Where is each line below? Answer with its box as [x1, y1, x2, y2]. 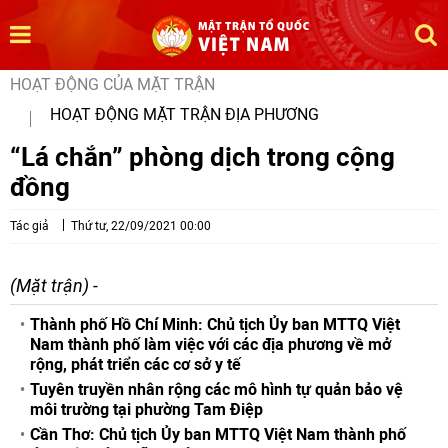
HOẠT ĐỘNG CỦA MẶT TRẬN [10, 75, 215, 94]
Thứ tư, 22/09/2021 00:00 [71, 219, 211, 233]
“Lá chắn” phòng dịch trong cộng [10, 141, 395, 172]
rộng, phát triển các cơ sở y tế [30, 355, 241, 374]
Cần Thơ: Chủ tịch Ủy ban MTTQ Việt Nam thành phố [30, 425, 406, 444]
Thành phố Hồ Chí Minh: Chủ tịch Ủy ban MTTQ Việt [30, 315, 400, 334]
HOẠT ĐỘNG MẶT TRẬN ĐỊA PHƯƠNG [50, 105, 319, 124]
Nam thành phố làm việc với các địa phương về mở [30, 335, 391, 354]
